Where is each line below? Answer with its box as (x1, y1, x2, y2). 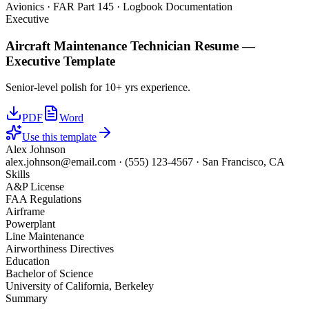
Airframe (6, 206, 45, 218)
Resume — (191, 38, 255, 53)
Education (6, 255, 50, 268)
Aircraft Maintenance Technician (6, 38, 191, 53)
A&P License (6, 181, 64, 193)
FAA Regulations (6, 193, 81, 206)
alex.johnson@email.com (6, 156, 116, 168)
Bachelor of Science (6, 268, 93, 280)
